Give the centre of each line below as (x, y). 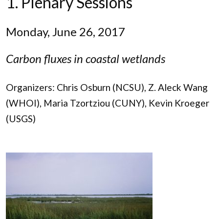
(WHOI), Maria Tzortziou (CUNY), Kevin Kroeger (108, 103)
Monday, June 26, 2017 (66, 32)
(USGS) (21, 119)
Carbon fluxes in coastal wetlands (87, 59)
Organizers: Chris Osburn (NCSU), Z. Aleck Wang (107, 88)
